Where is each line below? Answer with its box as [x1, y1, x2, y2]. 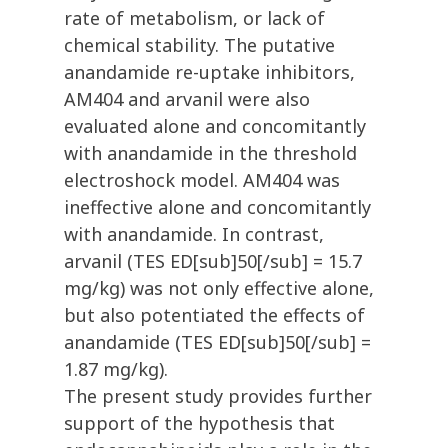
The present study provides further [64, 384, 372, 409]
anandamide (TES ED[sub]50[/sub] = [64, 330, 371, 355]
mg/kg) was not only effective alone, [64, 276, 374, 301]
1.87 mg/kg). [64, 357, 168, 382]
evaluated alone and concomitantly [64, 114, 366, 139]
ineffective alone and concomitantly [64, 195, 371, 220]
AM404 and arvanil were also [64, 87, 310, 112]
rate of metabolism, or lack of [64, 6, 325, 31]
